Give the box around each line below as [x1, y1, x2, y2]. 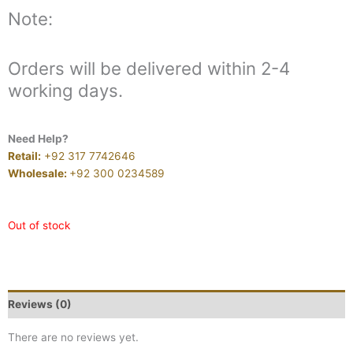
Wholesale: [8, 166, 69, 180]
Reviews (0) [8, 297, 72, 310]
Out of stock [8, 218, 70, 232]
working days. [8, 80, 123, 102]
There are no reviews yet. [8, 331, 139, 344]
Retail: [8, 149, 41, 162]
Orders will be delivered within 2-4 [8, 58, 290, 80]
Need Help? [8, 132, 69, 145]
